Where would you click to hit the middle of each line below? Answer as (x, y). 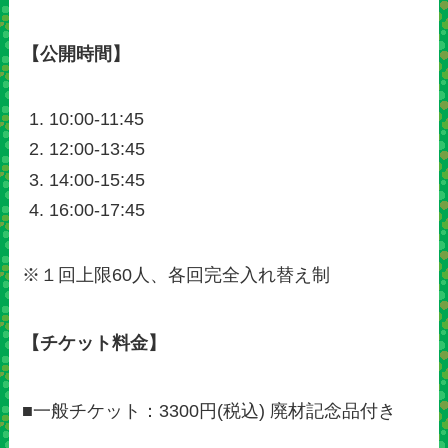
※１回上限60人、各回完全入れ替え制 (176, 274)
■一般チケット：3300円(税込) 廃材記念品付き (209, 410)
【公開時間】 (76, 53)
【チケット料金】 (94, 342)
